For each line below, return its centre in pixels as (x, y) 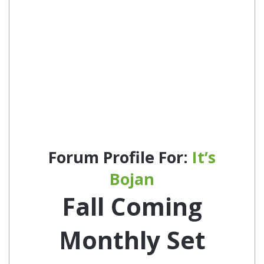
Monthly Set (132, 240)
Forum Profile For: (120, 157)
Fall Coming (132, 206)
